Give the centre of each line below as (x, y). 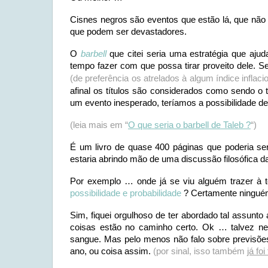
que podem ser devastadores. (128, 31)
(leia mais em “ (99, 125)
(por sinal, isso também (200, 251)
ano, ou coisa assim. (112, 251)
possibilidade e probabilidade (126, 193)
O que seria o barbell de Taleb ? (189, 125)
